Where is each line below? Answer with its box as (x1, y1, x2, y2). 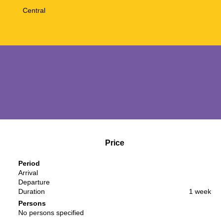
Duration (18, 187, 45, 195)
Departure (18, 178, 50, 186)
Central (23, 6, 45, 14)
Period (18, 159, 40, 167)
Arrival (18, 168, 38, 177)
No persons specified (18, 208, 84, 217)
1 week (189, 187, 211, 195)
